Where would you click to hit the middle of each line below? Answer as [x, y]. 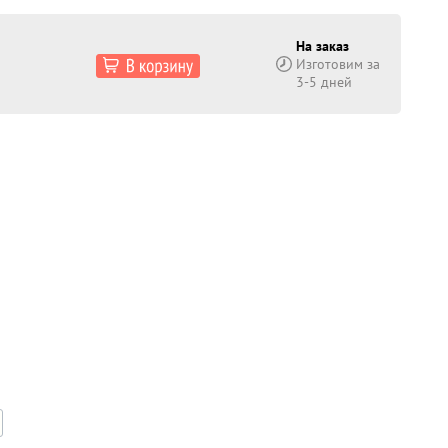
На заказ [322, 46]
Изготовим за [338, 64]
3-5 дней [324, 82]
